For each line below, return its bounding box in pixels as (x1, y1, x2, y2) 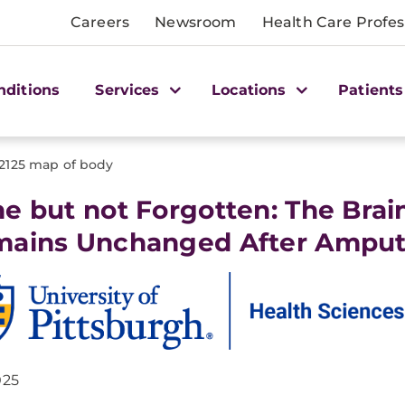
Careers (71, 14, 130, 31)
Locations (212, 80, 291, 99)
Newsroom (155, 14, 237, 31)
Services (95, 80, 165, 99)
